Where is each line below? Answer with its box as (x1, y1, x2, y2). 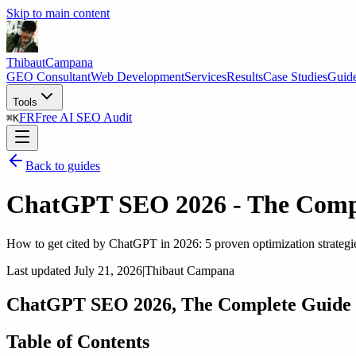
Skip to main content (6, 6, 110, 20)
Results (226, 70, 263, 83)
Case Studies (263, 70, 327, 83)
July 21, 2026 (74, 263, 142, 277)
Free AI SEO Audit (35, 110, 132, 124)
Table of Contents (6, 331, 149, 352)
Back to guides (25, 159, 100, 172)
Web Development (91, 70, 184, 83)
